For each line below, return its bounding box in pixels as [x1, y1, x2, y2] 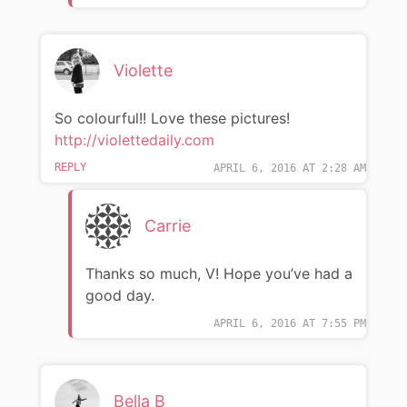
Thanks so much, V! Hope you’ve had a [84, 263, 352, 283]
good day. [84, 285, 154, 304]
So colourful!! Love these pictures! [54, 108, 290, 127]
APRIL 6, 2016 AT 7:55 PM [213, 316, 367, 330]
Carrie [144, 215, 191, 235]
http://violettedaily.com [54, 130, 214, 149]
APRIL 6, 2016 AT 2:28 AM [213, 161, 367, 174]
